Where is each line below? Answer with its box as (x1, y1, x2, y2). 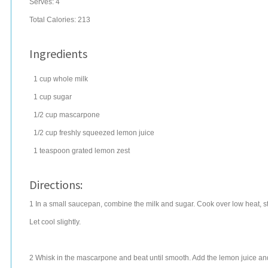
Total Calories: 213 (29, 16, 90, 24)
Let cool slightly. (29, 218, 81, 226)
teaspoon (39, 147, 70, 155)
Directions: (29, 177, 83, 192)
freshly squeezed (59, 129, 115, 137)
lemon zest (95, 147, 130, 155)
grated (72, 147, 93, 155)
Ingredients (29, 46, 87, 61)
